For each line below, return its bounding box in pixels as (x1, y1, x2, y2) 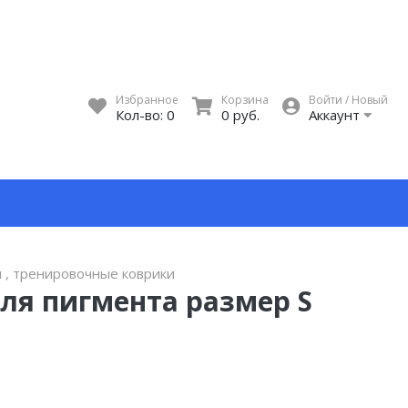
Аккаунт (309, 106, 363, 124)
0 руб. (221, 106, 260, 124)
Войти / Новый (309, 92, 388, 107)
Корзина (221, 92, 269, 107)
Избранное (116, 92, 178, 107)
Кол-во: (116, 106, 167, 124)
